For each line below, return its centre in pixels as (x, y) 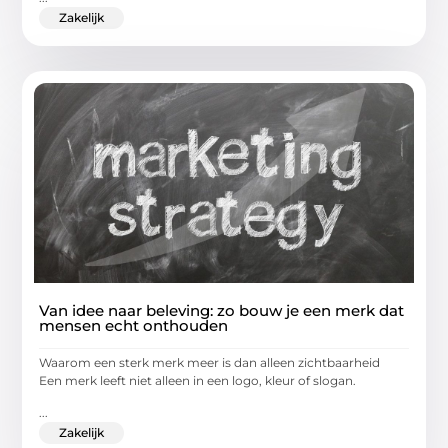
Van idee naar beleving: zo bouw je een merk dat (222, 310)
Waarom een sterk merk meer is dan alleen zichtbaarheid (211, 362)
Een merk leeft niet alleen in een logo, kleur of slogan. (198, 380)
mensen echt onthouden (134, 325)
